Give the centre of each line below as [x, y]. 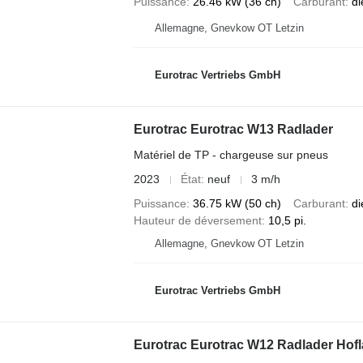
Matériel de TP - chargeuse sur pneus [231, 155]
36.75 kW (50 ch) [237, 203]
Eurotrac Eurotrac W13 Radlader [233, 129]
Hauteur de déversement [197, 220]
